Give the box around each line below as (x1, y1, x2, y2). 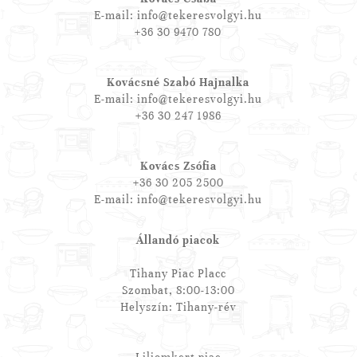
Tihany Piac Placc (130, 267, 227, 281)
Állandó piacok (136, 233, 221, 248)
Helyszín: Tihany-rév (120, 300, 237, 315)
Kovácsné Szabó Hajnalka (107, 76, 250, 90)
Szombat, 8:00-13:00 (121, 284, 235, 298)
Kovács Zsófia (139, 159, 217, 174)
